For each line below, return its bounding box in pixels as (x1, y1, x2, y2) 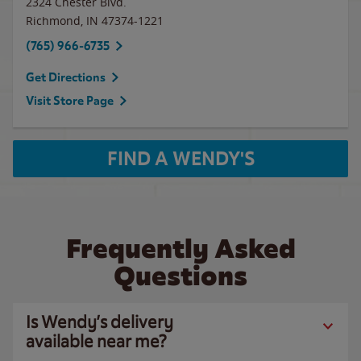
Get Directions (26, 70, 106, 85)
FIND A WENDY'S (106, 147, 255, 171)
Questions (114, 259, 247, 293)
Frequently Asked (65, 231, 296, 266)
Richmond (26, 13, 81, 28)
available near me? (26, 330, 167, 352)
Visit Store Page (26, 93, 114, 108)
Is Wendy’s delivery (26, 311, 173, 333)
